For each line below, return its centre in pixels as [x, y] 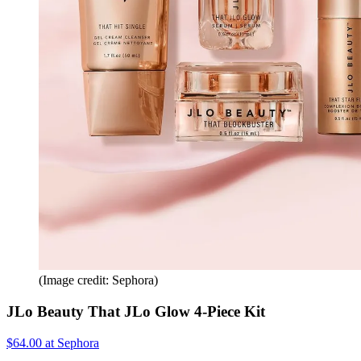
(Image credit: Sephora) [98, 280]
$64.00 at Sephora [53, 342]
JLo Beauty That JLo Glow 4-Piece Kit [136, 312]
